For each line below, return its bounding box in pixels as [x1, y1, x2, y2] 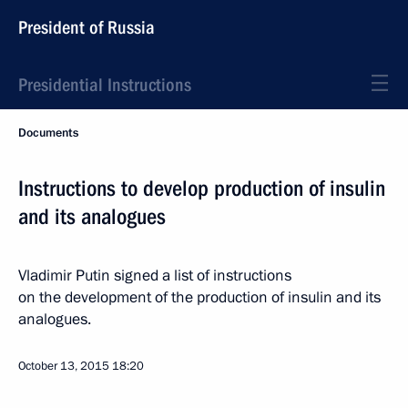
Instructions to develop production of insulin [18, 176, 385, 201]
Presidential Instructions [18, 74, 191, 96]
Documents [18, 125, 78, 141]
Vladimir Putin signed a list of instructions [18, 265, 291, 286]
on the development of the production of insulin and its [18, 287, 381, 308]
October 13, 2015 [18, 358, 109, 374]
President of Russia [18, 16, 155, 38]
